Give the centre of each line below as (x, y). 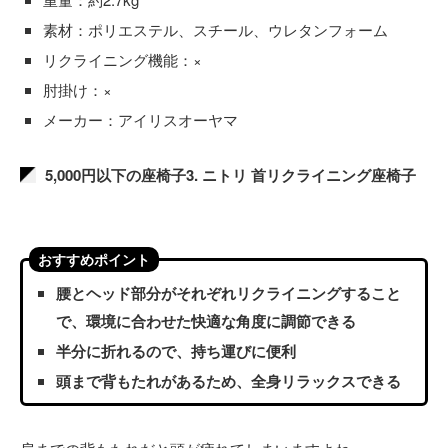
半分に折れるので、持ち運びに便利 (176, 351)
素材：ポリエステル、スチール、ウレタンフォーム (215, 29)
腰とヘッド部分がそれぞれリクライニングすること (228, 293)
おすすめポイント (94, 259)
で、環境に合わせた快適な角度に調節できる (206, 321)
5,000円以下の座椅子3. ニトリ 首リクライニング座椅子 (230, 175)
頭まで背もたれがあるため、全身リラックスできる (228, 381)
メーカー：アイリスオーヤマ (140, 119)
